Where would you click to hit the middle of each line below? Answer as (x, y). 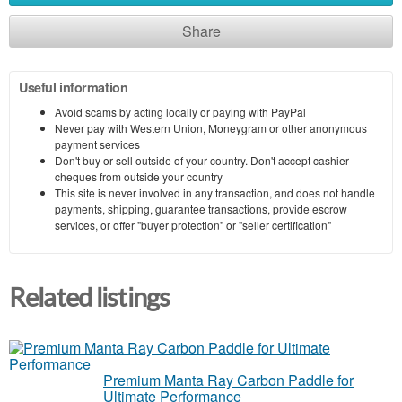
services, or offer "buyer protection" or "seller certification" (193, 224)
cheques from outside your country (139, 176)
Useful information (74, 87)
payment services (97, 144)
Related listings (90, 297)
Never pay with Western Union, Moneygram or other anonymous (211, 127)
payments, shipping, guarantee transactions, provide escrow (201, 208)
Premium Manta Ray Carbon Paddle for (228, 380)
